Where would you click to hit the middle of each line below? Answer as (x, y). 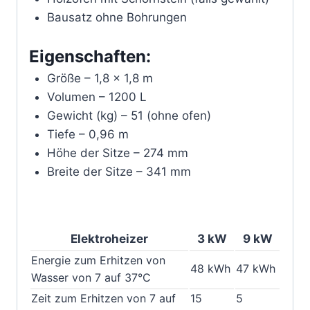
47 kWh (256, 268)
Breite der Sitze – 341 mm (119, 172)
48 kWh (210, 268)
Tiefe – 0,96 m (88, 135)
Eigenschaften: (90, 57)
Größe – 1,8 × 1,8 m (100, 79)
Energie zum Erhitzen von (98, 260)
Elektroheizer (109, 238)
